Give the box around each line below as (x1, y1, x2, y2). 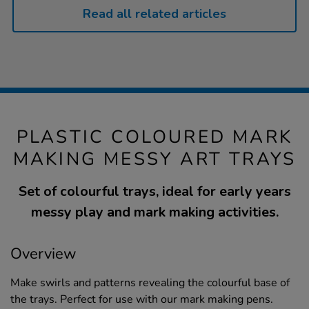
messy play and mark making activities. (30, 202, 279, 221)
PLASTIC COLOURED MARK (16, 124, 293, 149)
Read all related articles (83, 5, 226, 22)
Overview (10, 243, 77, 264)
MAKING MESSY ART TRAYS (12, 146, 297, 171)
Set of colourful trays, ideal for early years (18, 181, 291, 201)
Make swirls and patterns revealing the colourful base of (10, 275, 290, 290)
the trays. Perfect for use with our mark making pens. (10, 291, 273, 307)
